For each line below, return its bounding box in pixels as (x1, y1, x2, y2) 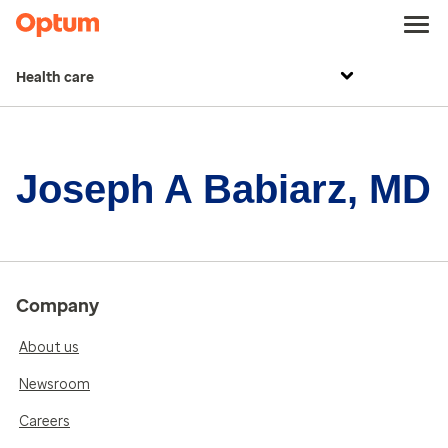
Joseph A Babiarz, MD (16, 167, 431, 211)
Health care (16, 69, 94, 86)
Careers (19, 413, 70, 430)
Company (16, 295, 99, 317)
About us (19, 339, 79, 356)
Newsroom (19, 376, 90, 393)
